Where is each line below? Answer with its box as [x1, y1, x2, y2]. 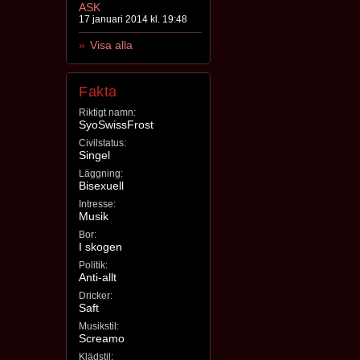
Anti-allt [79, 271, 117, 284]
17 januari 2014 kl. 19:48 [79, 14, 187, 26]
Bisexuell [79, 179, 124, 193]
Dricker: [79, 290, 112, 302]
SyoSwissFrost [79, 118, 153, 132]
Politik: [79, 260, 108, 272]
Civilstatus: [79, 137, 126, 149]
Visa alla [89, 39, 133, 52]
